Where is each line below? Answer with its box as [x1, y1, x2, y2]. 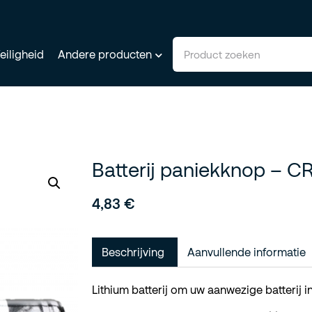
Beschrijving [102, 245, 165, 259]
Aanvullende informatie [187, 245, 306, 259]
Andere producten [57, 47, 152, 61]
